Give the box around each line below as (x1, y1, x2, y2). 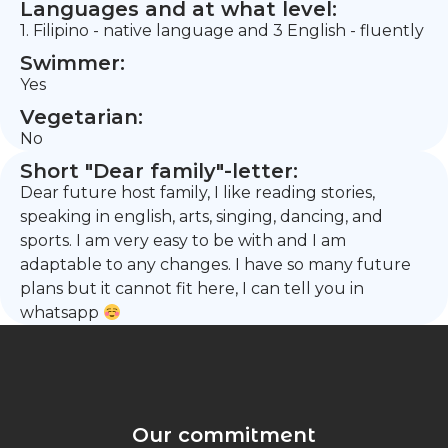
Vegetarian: (20, 105, 143, 129)
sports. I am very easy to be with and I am (20, 231, 346, 250)
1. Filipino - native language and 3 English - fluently (20, 21, 424, 40)
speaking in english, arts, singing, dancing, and (20, 207, 383, 226)
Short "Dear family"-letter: (20, 159, 298, 183)
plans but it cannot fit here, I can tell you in (20, 279, 364, 298)
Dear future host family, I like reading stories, (20, 183, 375, 202)
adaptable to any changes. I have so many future (20, 255, 411, 274)
